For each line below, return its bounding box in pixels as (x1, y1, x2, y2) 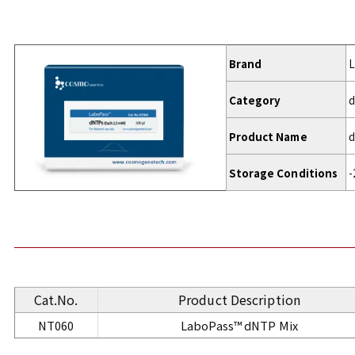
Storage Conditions (228, 165, 338, 181)
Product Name (228, 128, 307, 144)
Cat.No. (33, 290, 78, 310)
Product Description (178, 290, 300, 310)
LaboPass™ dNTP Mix (181, 317, 298, 334)
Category (228, 92, 281, 108)
